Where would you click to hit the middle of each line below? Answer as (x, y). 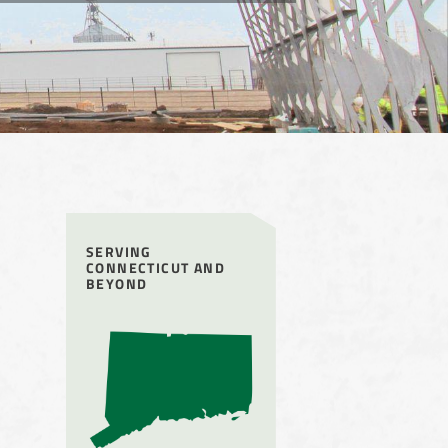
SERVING (119, 250)
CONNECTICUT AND (155, 266)
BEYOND (117, 282)
